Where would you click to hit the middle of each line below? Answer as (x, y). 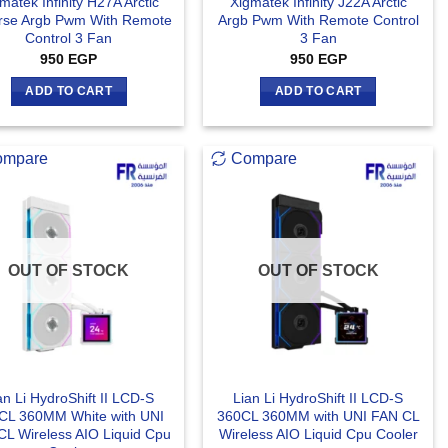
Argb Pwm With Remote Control (318, 20)
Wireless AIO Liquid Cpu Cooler (318, 433)
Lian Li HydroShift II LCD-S (318, 397)
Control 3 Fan (69, 38)
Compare (264, 158)
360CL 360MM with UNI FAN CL (318, 415)
